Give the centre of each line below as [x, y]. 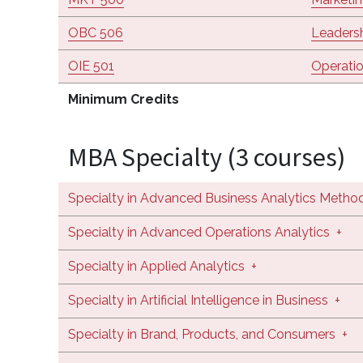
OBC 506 [96, 32]
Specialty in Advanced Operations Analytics [199, 232]
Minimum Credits [124, 99]
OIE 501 [91, 66]
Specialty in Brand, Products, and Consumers [202, 334]
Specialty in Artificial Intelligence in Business [198, 300]
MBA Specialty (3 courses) [207, 157]
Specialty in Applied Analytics [156, 266]
